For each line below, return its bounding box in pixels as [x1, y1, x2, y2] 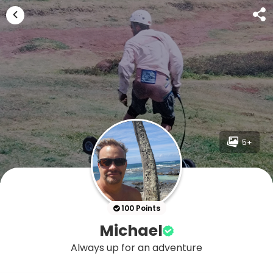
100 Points [119, 203, 160, 213]
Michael [99, 220, 163, 241]
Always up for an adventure [71, 241, 202, 255]
